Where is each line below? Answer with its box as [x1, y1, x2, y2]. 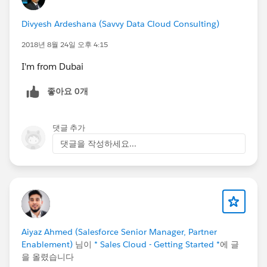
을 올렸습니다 [21, 252, 74, 263]
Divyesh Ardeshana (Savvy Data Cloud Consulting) [21, 18, 219, 30]
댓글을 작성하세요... [60, 138, 136, 150]
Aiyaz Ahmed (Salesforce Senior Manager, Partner [21, 226, 217, 238]
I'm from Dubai [21, 61, 83, 73]
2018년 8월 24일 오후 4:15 [21, 39, 108, 50]
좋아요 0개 [47, 86, 88, 97]
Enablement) [21, 239, 73, 250]
